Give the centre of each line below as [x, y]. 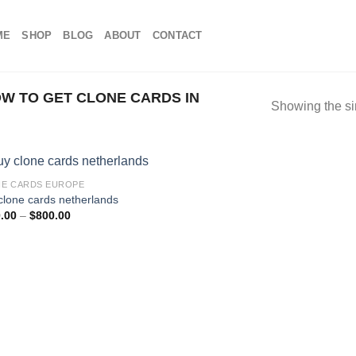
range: [86, 226]
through [89, 248]
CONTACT [177, 35]
